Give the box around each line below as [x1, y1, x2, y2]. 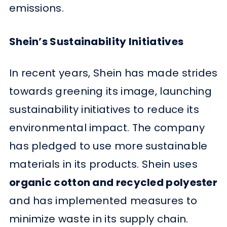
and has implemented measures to [9, 194, 198, 208]
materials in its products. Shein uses [9, 157, 198, 172]
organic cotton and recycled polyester [9, 175, 218, 190]
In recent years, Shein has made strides [9, 66, 218, 81]
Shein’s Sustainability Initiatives [9, 34, 184, 49]
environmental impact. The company [9, 121, 205, 135]
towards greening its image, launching [9, 84, 212, 99]
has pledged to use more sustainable [9, 139, 208, 154]
